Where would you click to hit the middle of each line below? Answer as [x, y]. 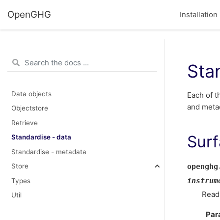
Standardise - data [41, 137]
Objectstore [29, 108]
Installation [199, 14]
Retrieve [24, 123]
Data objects [31, 94]
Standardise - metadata [49, 151]
